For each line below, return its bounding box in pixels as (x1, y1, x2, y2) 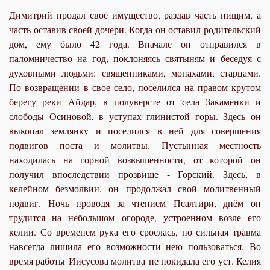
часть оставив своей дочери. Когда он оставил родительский (9, 22, 261, 36)
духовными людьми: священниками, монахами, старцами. (9, 66, 261, 79)
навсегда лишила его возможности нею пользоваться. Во (9, 239, 261, 253)
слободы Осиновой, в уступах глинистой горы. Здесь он (9, 109, 261, 122)
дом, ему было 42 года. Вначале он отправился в (9, 37, 261, 50)
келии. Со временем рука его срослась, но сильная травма (9, 225, 261, 238)
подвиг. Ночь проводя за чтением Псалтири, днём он (9, 196, 261, 209)
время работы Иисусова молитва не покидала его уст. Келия (9, 254, 261, 267)
